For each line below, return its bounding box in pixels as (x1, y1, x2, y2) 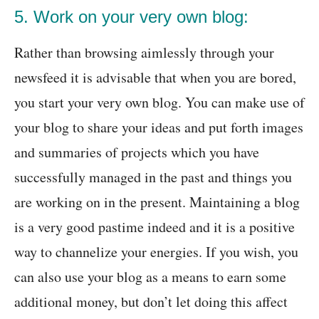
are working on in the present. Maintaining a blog (14, 192, 300, 212)
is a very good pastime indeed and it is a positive (14, 217, 295, 237)
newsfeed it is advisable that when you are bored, (14, 68, 296, 88)
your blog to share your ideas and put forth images (14, 117, 303, 137)
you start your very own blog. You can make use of (14, 93, 305, 113)
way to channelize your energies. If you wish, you (14, 242, 298, 262)
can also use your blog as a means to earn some (14, 267, 286, 287)
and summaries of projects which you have (14, 142, 259, 162)
